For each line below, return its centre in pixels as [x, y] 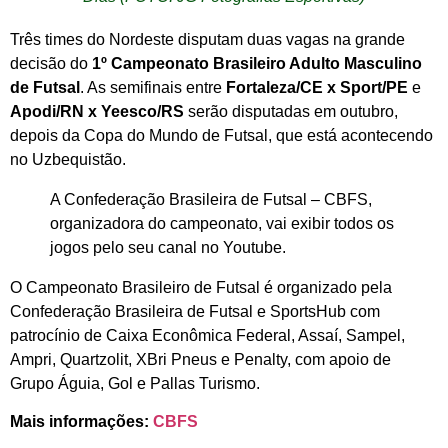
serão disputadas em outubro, [291, 112]
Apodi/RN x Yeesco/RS [97, 112]
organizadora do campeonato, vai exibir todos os [222, 224]
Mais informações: [81, 422]
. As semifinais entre [153, 88]
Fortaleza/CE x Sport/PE [317, 88]
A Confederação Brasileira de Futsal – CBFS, [211, 200]
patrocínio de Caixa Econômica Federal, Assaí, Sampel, [207, 336]
